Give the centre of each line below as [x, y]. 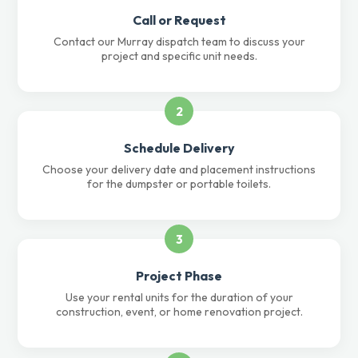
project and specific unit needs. [179, 56]
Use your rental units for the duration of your [179, 297]
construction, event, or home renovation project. [179, 312]
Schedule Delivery [179, 148]
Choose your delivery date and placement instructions [179, 169]
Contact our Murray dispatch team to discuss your [179, 42]
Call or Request [179, 20]
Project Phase [179, 276]
